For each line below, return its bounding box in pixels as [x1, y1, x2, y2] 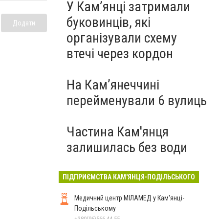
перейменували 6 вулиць [66, 92, 207, 109]
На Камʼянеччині [66, 77, 159, 93]
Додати [13, 19, 35, 27]
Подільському [74, 204, 116, 212]
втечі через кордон [66, 45, 173, 62]
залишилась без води [66, 139, 187, 155]
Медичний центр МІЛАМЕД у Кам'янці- [74, 194, 184, 202]
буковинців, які [66, 14, 151, 30]
